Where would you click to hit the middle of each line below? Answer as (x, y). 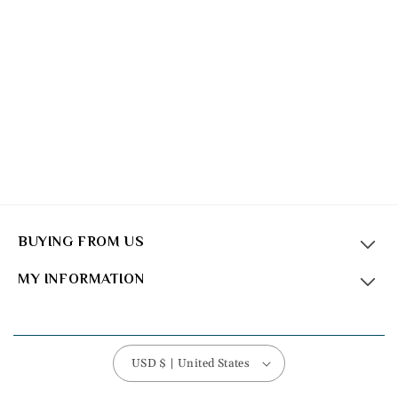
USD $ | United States (205, 363)
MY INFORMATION (81, 279)
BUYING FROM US (81, 242)
